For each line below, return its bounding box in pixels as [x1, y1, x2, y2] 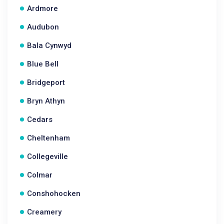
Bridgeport [27, 78, 65, 87]
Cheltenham [27, 133, 70, 142]
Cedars [27, 115, 52, 124]
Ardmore [27, 4, 58, 13]
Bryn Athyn [27, 96, 65, 105]
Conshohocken [27, 189, 80, 198]
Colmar [27, 170, 52, 179]
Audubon [27, 22, 59, 31]
